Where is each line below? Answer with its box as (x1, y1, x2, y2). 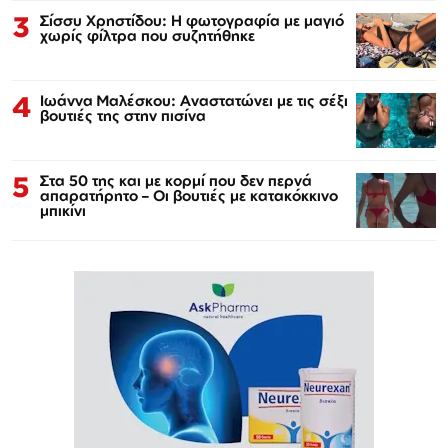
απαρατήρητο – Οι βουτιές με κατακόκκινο (40, 185, 338, 205)
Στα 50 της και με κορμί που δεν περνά (40, 170, 312, 190)
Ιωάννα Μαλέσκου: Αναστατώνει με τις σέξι (40, 90, 348, 110)
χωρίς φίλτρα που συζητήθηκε (40, 25, 255, 45)
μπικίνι (40, 200, 86, 220)
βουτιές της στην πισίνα (40, 105, 206, 125)
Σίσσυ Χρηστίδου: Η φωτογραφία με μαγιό (40, 10, 344, 30)
